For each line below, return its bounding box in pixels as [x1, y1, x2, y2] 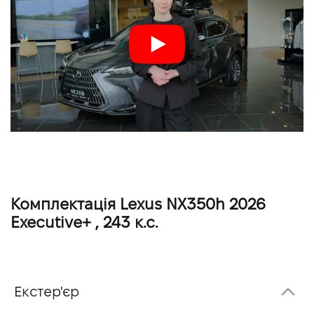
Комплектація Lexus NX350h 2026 [11, 196, 266, 213]
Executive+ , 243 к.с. [11, 214, 158, 231]
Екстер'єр [14, 284, 79, 300]
